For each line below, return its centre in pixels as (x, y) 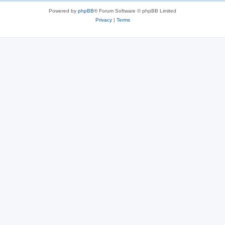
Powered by (63, 11)
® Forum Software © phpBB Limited (135, 11)
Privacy (103, 20)
